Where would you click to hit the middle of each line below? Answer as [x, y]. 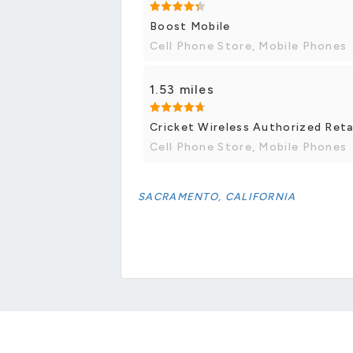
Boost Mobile [190, 26]
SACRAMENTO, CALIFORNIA [217, 196]
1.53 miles [182, 89]
